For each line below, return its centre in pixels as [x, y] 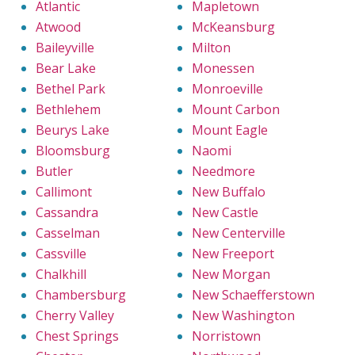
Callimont [64, 192]
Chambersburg [81, 295]
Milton [211, 48]
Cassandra [67, 213]
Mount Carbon [236, 110]
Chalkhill [61, 275]
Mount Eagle [230, 130]
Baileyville [65, 48]
